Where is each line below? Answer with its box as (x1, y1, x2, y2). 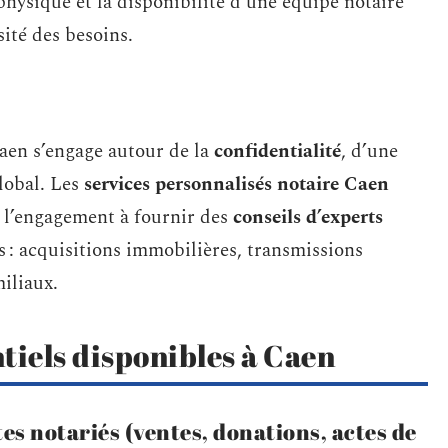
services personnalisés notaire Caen (84, 170, 389, 199)
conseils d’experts (233, 203, 383, 232)
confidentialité (214, 137, 341, 166)
